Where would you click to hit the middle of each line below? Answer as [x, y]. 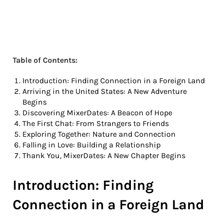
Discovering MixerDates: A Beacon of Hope [97, 112]
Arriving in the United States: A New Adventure [105, 91]
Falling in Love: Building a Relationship [91, 145]
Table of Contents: [45, 60]
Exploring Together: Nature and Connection [99, 134]
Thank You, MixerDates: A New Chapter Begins [104, 155]
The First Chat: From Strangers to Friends [96, 123]
